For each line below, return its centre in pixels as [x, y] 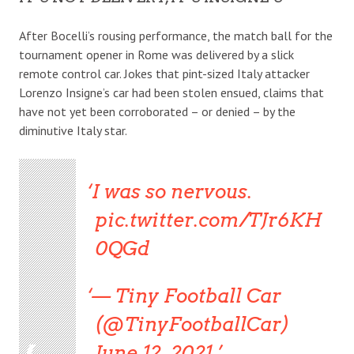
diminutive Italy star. [73, 130]
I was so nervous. [172, 191]
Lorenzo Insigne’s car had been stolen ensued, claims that [171, 92]
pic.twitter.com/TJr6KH [208, 220]
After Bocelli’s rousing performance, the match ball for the [176, 35]
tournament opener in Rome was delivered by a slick [156, 54]
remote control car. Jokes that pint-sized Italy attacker [164, 73]
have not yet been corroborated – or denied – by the [157, 111]
